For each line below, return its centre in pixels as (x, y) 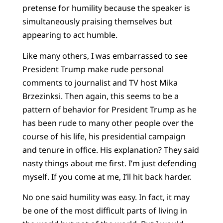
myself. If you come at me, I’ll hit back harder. (107, 176)
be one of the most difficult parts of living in (105, 210)
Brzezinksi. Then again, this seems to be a (100, 96)
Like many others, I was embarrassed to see (105, 56)
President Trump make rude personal (93, 69)
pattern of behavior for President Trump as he (109, 109)
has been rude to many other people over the (108, 123)
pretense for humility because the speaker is (106, 8)
